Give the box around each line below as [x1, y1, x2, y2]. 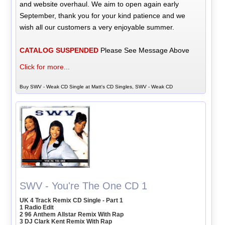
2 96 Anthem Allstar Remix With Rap [20, 211, 124, 218]
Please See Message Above [98, 46, 190, 54]
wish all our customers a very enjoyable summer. [20, 23, 175, 31]
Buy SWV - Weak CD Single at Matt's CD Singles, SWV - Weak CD [20, 83, 173, 89]
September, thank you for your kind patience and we [20, 11, 186, 20]
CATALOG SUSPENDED [20, 46, 99, 54]
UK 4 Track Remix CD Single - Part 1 [20, 197, 124, 204]
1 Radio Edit [20, 204, 54, 211]
